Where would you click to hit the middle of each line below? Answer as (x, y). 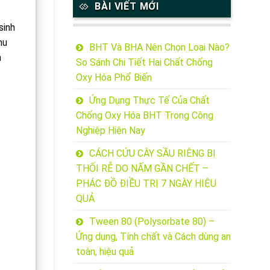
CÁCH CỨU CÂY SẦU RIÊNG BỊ (152, 154)
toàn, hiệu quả (105, 252)
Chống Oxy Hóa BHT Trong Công (144, 116)
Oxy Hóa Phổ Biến (114, 78)
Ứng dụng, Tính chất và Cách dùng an (153, 237)
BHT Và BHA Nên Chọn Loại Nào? (159, 48)
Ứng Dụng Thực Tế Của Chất (149, 101)
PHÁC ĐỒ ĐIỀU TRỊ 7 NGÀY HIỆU (146, 184)
